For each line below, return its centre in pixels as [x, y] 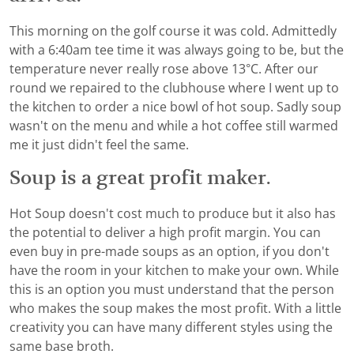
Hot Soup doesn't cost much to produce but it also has [173, 214]
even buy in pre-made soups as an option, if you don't [169, 252]
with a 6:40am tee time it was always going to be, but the [177, 51]
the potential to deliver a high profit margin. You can [165, 233]
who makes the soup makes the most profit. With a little [175, 309]
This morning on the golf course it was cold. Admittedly [173, 32]
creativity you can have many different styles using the [171, 328]
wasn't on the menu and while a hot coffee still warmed [174, 126]
